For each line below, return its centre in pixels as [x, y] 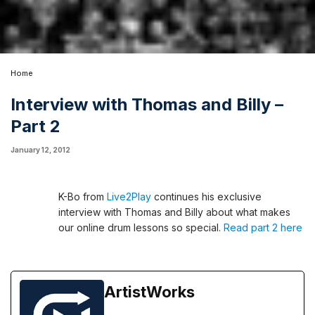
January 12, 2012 [40, 150]
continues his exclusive [206, 197]
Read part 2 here [263, 228]
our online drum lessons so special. [141, 228]
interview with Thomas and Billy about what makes [174, 212]
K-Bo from [83, 197]
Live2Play [129, 197]
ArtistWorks [149, 292]
